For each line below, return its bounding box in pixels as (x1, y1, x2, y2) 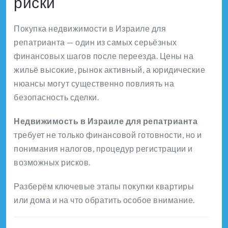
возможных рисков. (14, 157, 91, 167)
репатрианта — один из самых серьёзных (14, 37, 177, 47)
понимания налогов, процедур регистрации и (14, 143, 193, 153)
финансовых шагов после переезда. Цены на (14, 50, 193, 61)
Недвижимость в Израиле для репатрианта (14, 116, 197, 126)
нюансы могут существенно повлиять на (14, 78, 174, 88)
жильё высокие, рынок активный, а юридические (14, 64, 205, 74)
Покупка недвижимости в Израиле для (14, 23, 166, 33)
